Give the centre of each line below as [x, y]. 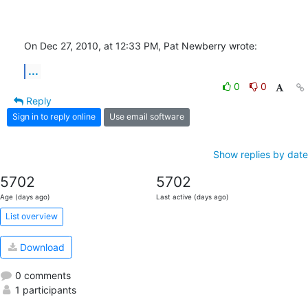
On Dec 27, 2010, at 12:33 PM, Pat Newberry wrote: [141, 45]
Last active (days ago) [192, 197]
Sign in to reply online [54, 117]
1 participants [44, 290]
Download [41, 247]
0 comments [42, 276]
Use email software [147, 117]
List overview [32, 217]
